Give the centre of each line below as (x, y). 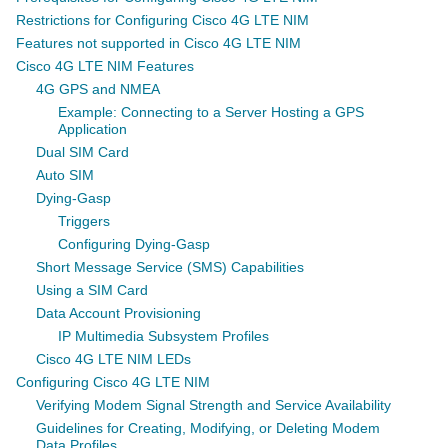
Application (92, 129)
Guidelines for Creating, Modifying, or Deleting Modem (208, 428)
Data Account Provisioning (118, 313)
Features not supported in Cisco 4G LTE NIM (158, 43)
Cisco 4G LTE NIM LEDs (113, 359)
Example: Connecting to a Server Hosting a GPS (211, 112)
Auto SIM (65, 175)
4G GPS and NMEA (98, 89)
